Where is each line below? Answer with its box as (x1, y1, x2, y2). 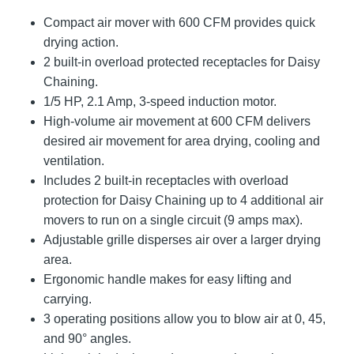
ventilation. (43, 153, 104, 168)
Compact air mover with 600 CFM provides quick (43, 15, 315, 29)
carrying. (43, 292, 92, 306)
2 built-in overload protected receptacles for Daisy (43, 55, 320, 69)
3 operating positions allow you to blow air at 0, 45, (43, 311, 326, 326)
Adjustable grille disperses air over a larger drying (43, 232, 321, 247)
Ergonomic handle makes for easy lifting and (43, 272, 292, 286)
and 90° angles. (43, 331, 131, 345)
